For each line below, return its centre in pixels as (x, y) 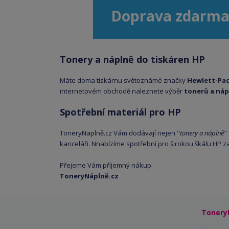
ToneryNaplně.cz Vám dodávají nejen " (120, 133)
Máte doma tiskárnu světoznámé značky (123, 80)
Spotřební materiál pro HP (120, 112)
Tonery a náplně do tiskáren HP (132, 59)
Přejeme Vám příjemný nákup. (106, 165)
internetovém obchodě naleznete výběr (121, 91)
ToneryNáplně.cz (89, 176)
